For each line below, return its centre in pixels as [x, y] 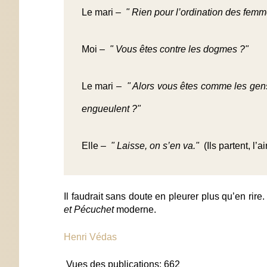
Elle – [96, 145]
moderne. [135, 209]
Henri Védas [90, 237]
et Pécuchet [89, 209]
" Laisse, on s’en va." [157, 145]
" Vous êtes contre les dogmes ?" [179, 49]
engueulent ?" [111, 108]
